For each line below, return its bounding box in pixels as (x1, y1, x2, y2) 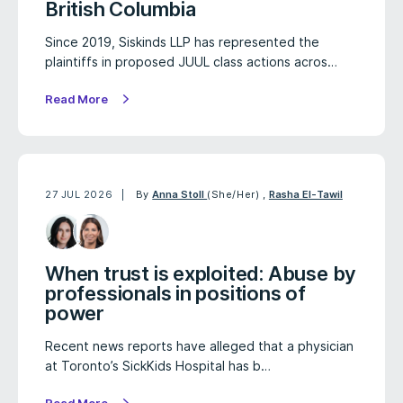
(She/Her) (207, 188, 260, 201)
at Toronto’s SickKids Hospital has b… (45, 358, 271, 373)
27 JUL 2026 (45, 188, 113, 201)
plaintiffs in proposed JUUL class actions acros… (45, 54, 337, 69)
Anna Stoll (152, 188, 208, 201)
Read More (45, 92, 108, 106)
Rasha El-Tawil (268, 188, 343, 201)
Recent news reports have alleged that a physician (45, 338, 354, 354)
